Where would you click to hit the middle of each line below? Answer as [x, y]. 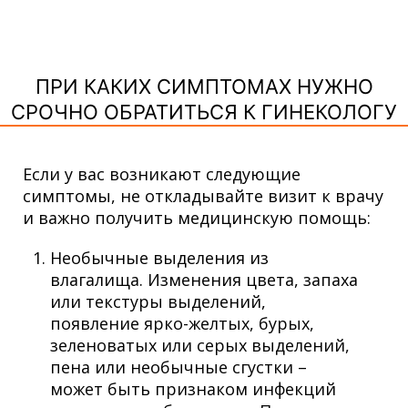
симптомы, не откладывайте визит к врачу [203, 195]
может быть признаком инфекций [193, 388]
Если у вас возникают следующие [162, 173]
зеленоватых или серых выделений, [200, 345]
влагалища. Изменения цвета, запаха [204, 279]
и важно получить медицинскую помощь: [199, 217]
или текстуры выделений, [158, 301]
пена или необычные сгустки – [178, 367]
